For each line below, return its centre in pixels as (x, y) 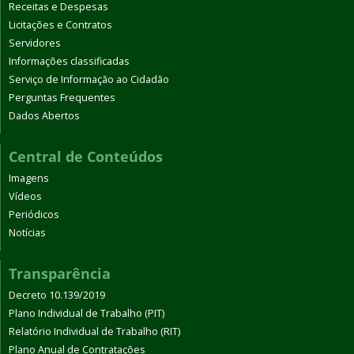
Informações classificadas (69, 62)
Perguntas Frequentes (62, 98)
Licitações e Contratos (60, 25)
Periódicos (34, 215)
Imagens (29, 179)
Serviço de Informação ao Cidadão (89, 80)
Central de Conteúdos (86, 157)
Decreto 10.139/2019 (57, 296)
